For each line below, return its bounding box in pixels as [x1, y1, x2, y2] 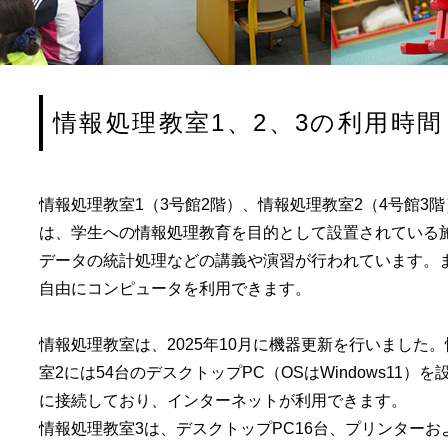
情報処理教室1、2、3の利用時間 [53, 109, 444, 136]
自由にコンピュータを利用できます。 [39, 280, 311, 297]
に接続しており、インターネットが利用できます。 [39, 392, 407, 409]
